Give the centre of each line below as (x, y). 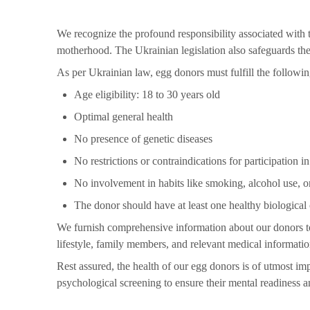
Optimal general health (124, 117)
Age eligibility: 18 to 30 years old (147, 94)
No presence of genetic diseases (143, 139)
